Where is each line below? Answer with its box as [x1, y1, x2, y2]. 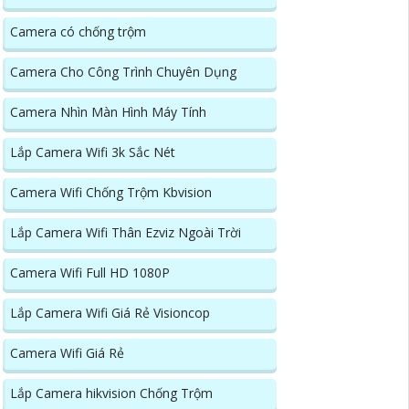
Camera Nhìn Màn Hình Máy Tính [10, 103, 206, 121]
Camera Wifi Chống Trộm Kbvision [10, 184, 212, 202]
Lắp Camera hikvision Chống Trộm [10, 384, 213, 403]
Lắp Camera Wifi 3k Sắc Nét [10, 143, 175, 162]
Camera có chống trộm [10, 23, 146, 41]
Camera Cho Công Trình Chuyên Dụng [10, 63, 236, 81]
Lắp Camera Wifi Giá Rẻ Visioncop [10, 304, 210, 322]
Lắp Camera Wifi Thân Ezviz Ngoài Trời [10, 224, 241, 242]
